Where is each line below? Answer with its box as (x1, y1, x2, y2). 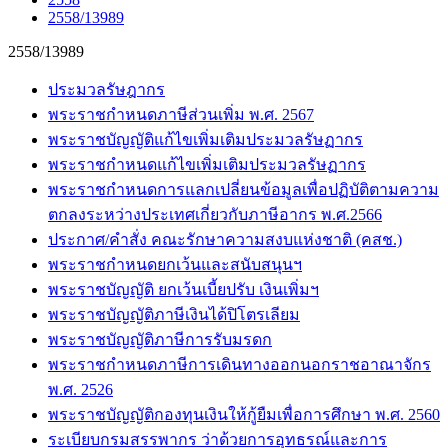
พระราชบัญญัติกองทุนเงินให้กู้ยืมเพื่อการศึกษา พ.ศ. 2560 (48, 406, 440, 423)
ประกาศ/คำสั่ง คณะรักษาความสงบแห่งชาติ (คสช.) (48, 231, 402, 248)
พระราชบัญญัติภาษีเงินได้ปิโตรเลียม (48, 306, 300, 323)
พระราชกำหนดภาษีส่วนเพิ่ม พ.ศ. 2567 (48, 106, 314, 123)
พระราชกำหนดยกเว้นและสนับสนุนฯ (48, 256, 302, 273)
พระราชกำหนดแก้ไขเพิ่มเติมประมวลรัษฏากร (48, 156, 366, 173)
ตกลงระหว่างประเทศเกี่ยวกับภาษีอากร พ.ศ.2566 (48, 206, 382, 223)
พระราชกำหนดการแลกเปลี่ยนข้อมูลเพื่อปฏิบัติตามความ (48, 181, 439, 198)
